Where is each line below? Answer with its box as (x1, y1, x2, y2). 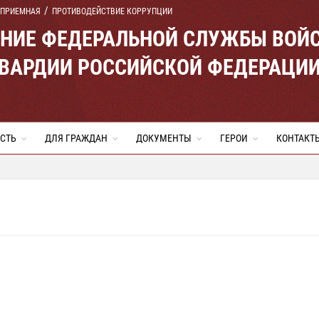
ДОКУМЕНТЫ (136, 132, 192, 144)
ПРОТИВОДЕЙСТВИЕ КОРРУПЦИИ (52, 6, 172, 16)
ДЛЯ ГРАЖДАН (45, 132, 108, 144)
